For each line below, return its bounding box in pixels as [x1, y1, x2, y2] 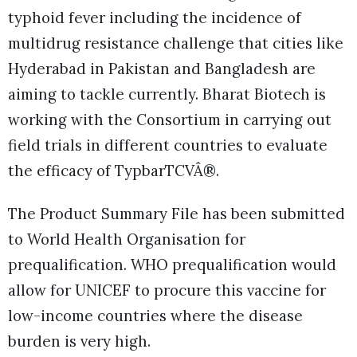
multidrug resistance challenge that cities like [8, 33, 343, 53]
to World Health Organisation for [8, 229, 245, 249]
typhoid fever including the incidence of [8, 7, 301, 27]
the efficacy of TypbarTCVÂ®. [8, 160, 219, 180]
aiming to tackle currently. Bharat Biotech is [8, 84, 326, 104]
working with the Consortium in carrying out [8, 109, 331, 129]
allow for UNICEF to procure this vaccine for [8, 280, 326, 300]
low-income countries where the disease [8, 305, 303, 325]
